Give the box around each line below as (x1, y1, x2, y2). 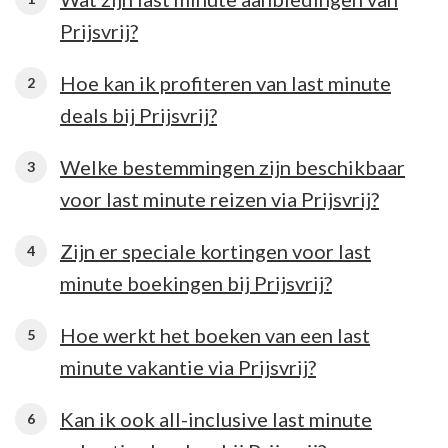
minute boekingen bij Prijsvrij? (60, 270, 332, 295)
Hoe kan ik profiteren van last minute (60, 70, 391, 95)
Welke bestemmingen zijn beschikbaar (60, 154, 405, 179)
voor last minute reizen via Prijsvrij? (60, 186, 379, 211)
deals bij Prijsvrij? (60, 102, 217, 127)
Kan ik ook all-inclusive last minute (60, 406, 372, 431)
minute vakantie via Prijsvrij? (60, 354, 316, 379)
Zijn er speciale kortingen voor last (60, 238, 371, 263)
